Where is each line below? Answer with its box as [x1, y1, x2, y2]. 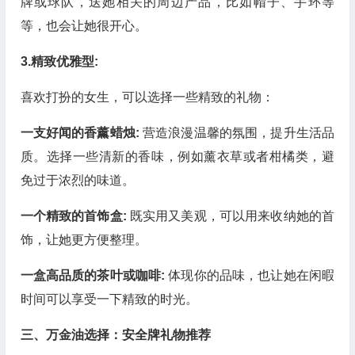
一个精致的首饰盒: [20, 209, 130, 223]
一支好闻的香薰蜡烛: [20, 126, 143, 139]
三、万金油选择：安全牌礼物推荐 [20, 328, 211, 342]
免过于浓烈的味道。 [20, 174, 135, 187]
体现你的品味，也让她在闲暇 [168, 269, 334, 282]
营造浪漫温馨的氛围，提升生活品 [143, 126, 334, 139]
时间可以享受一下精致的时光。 [20, 292, 198, 306]
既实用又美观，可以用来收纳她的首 [129, 209, 334, 223]
